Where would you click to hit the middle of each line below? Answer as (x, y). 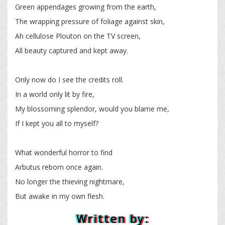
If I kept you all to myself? (57, 124)
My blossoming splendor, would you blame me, (92, 109)
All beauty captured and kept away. (72, 51)
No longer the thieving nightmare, (71, 182)
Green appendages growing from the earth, (86, 7)
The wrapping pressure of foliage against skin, (90, 22)
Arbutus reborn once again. (59, 167)
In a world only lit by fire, (55, 94)
